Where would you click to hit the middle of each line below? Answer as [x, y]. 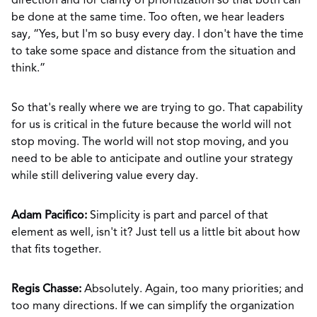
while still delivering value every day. [106, 176]
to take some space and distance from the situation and [154, 52]
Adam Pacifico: [49, 216]
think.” [28, 69]
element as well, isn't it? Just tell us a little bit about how [156, 233]
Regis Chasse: [46, 289]
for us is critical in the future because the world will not [151, 125]
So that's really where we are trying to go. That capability [157, 108]
